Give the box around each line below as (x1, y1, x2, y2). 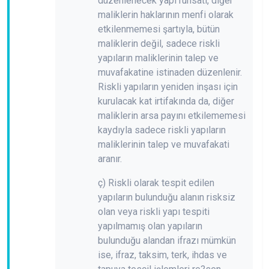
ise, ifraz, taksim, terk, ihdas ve (98, 249, 227, 261)
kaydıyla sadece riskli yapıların (98, 124, 226, 136)
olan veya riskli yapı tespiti (98, 205, 210, 217)
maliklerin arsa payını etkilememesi (98, 109, 246, 121)
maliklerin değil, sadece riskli (98, 37, 220, 49)
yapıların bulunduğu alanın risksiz (98, 191, 235, 203)
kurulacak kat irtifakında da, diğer (98, 95, 234, 107)
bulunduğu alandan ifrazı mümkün (98, 234, 236, 246)
